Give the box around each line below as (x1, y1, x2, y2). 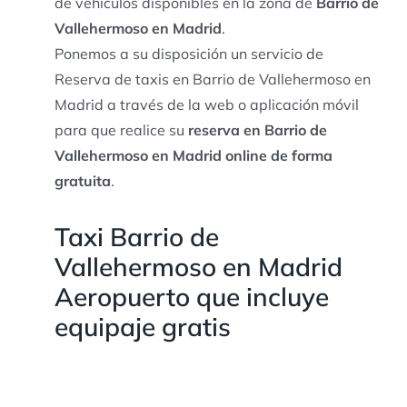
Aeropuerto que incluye (54, 280, 329, 313)
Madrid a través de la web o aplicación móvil (54, 94, 359, 114)
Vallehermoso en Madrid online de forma (54, 145, 333, 164)
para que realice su (54, 120, 188, 139)
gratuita (54, 171, 111, 190)
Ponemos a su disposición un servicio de (54, 44, 323, 63)
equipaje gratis (54, 310, 231, 342)
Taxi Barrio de (54, 220, 219, 253)
